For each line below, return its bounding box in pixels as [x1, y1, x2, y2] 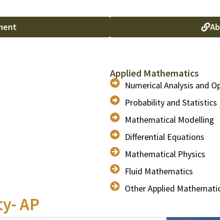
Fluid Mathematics [125, 165, 193, 177]
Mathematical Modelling [125, 114, 214, 125]
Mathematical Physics [125, 148, 205, 160]
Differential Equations [125, 131, 204, 142]
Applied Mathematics [110, 67, 199, 79]
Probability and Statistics [125, 97, 217, 108]
